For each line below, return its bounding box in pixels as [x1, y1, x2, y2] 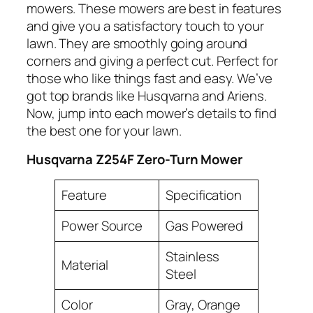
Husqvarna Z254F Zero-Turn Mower [27, 150, 242, 169]
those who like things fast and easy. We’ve [27, 68, 272, 87]
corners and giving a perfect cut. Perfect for [27, 51, 278, 70]
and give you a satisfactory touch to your [27, 16, 264, 35]
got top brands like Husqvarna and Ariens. [27, 86, 267, 105]
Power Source [61, 216, 143, 235]
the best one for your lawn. [27, 121, 182, 140]
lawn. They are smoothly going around [27, 34, 248, 52]
